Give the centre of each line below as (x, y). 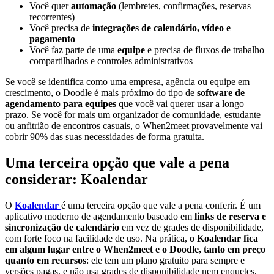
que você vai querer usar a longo (180, 104)
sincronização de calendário (62, 228)
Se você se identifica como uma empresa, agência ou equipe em (127, 82)
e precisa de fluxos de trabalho (205, 50)
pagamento (52, 39)
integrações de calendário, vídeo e (161, 28)
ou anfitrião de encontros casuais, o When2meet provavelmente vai (134, 126)
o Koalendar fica (224, 239)
